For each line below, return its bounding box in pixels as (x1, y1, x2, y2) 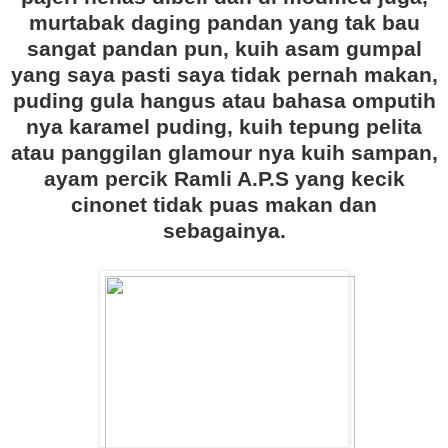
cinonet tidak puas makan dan (71, 193, 377, 217)
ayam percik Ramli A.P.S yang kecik (43, 167, 405, 191)
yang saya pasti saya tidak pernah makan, (10, 63, 438, 87)
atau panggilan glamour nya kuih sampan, (10, 141, 438, 165)
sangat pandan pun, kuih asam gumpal (26, 37, 422, 61)
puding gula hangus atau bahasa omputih (12, 89, 436, 113)
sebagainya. (162, 219, 286, 243)
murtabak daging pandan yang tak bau (28, 11, 420, 35)
